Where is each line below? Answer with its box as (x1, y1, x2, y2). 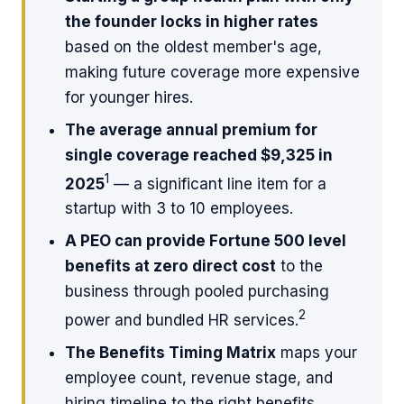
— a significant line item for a (109, 174, 326, 193)
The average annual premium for (65, 120, 317, 139)
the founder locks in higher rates (65, 12, 318, 31)
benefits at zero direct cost (65, 257, 276, 276)
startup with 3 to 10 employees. (65, 199, 293, 218)
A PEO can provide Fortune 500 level (65, 232, 346, 251)
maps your (276, 343, 357, 362)
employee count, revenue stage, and (65, 368, 333, 387)
